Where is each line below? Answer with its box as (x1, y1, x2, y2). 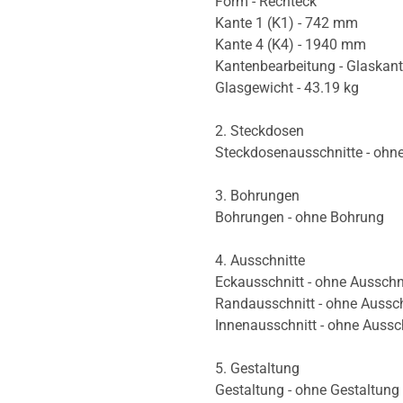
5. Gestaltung (215, 360, 300, 378)
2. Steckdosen (215, 122, 304, 140)
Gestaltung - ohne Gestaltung (215, 381, 399, 399)
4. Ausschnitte (215, 252, 305, 270)
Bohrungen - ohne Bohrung (215, 209, 384, 227)
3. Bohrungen (215, 187, 300, 205)
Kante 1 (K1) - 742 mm (215, 14, 358, 32)
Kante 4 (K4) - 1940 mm (215, 36, 366, 54)
